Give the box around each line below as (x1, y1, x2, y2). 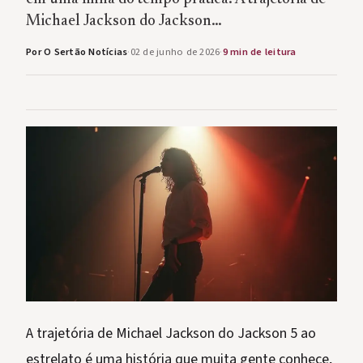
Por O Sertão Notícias (26, 45, 128, 59)
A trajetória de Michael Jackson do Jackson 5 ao (26, 323, 316, 344)
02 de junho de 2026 (130, 45, 220, 59)
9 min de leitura (222, 45, 297, 59)
